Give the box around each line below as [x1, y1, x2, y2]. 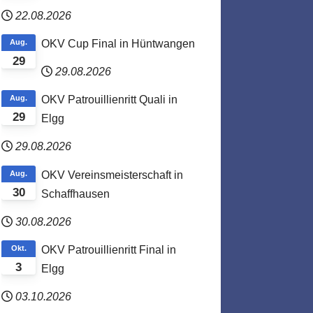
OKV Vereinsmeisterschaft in [41, 168, 184, 181]
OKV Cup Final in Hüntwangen [41, 37, 196, 50]
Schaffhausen [41, 187, 110, 200]
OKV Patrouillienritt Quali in [41, 94, 178, 106]
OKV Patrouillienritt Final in [41, 243, 177, 256]
